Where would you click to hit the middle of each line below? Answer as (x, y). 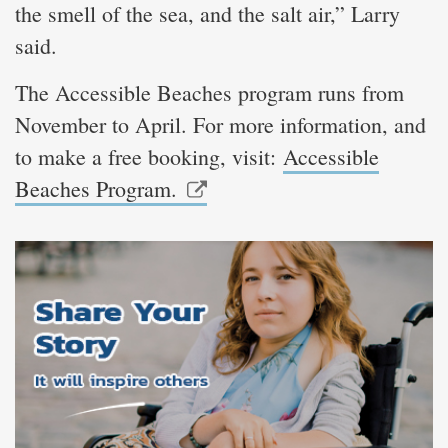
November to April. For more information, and (220, 124)
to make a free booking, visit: (149, 156)
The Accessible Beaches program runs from (209, 92)
